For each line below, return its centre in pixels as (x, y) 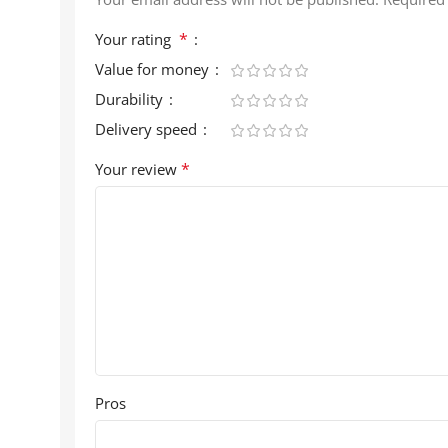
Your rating (137, 38)
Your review (138, 168)
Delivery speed (148, 128)
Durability (131, 98)
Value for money (154, 68)
